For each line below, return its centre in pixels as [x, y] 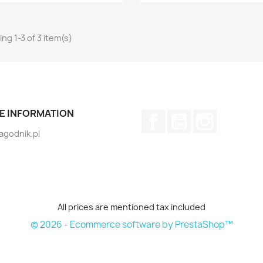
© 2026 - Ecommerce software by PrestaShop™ [131, 225]
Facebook [184, 115]
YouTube [208, 115]
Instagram [237, 115]
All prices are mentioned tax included [131, 207]
